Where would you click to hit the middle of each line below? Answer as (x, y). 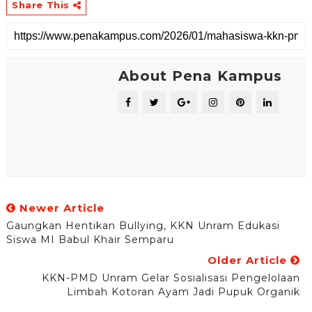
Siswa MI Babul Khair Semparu (90, 240)
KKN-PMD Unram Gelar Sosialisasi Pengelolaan (171, 278)
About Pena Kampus (200, 76)
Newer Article (60, 208)
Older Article (249, 260)
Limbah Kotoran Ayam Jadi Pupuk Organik (184, 292)
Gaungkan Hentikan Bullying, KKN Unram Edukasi (143, 226)
